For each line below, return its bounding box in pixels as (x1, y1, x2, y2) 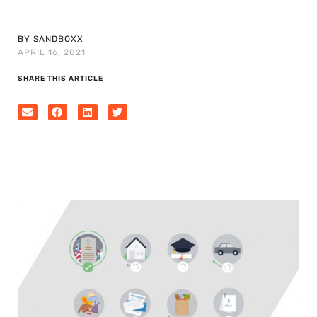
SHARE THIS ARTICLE (18, 74, 103, 83)
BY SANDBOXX (18, 34, 83, 44)
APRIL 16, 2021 (18, 47, 86, 57)
